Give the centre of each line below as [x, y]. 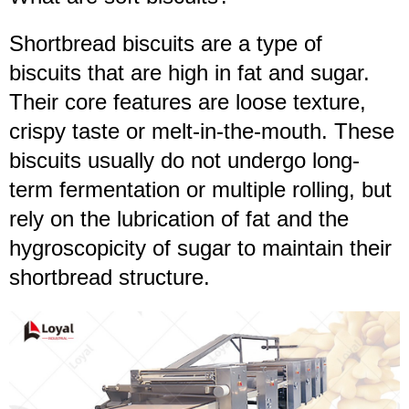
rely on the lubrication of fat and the [179, 219]
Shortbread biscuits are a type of [166, 44]
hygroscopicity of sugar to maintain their [200, 248]
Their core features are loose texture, [188, 102]
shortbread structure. [110, 278]
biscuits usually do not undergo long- [184, 161]
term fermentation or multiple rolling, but [200, 190]
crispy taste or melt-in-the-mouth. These [202, 131]
